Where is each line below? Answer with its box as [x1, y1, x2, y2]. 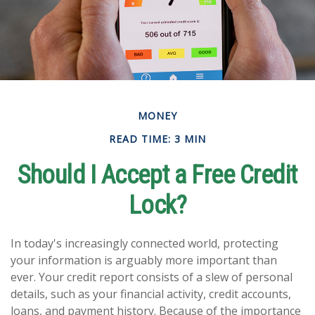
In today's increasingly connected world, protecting [11, 236, 278, 252]
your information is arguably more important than [11, 252, 277, 269]
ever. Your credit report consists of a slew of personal [11, 269, 292, 285]
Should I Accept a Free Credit [18, 160, 297, 191]
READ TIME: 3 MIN [109, 132, 206, 146]
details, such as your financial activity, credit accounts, [11, 286, 291, 302]
